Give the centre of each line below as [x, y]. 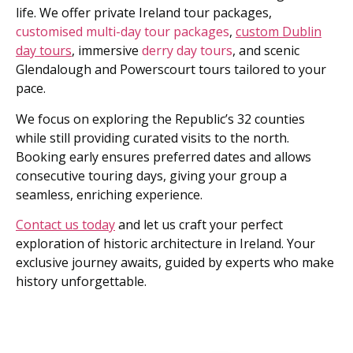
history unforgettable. [81, 282]
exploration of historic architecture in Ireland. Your [165, 244]
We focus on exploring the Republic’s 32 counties [160, 119]
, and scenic [266, 51]
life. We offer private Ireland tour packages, [144, 13]
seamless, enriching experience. [109, 194]
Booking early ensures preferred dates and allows [163, 156]
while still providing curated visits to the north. [152, 137]
